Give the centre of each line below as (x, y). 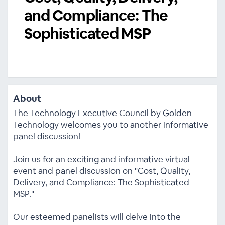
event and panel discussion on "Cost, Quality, (101, 171)
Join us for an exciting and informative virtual (101, 159)
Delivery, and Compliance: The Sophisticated (101, 182)
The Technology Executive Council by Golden (102, 113)
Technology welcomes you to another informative (110, 124)
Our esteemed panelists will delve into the (97, 217)
